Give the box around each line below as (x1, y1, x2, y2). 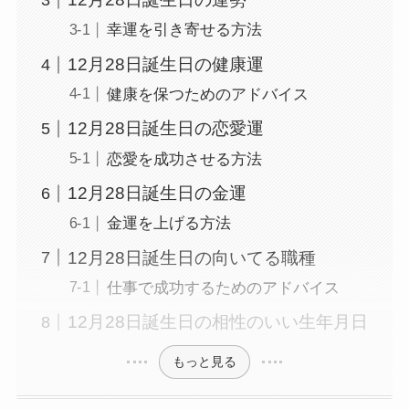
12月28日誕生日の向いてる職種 (68, 247, 317, 267)
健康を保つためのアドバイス (106, 86, 309, 104)
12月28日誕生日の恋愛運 (68, 119, 265, 139)
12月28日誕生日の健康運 (68, 54, 265, 74)
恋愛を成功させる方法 (106, 150, 262, 168)
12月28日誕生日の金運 (68, 184, 247, 204)
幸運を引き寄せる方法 (106, 21, 262, 39)
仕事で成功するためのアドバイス (106, 278, 340, 297)
